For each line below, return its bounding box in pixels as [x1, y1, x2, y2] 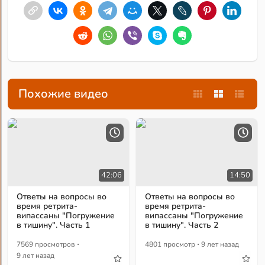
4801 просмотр [145, 240, 196, 250]
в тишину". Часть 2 [145, 219, 219, 231]
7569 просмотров [17, 240, 76, 250]
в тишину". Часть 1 [17, 219, 91, 231]
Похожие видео [18, 86, 109, 102]
